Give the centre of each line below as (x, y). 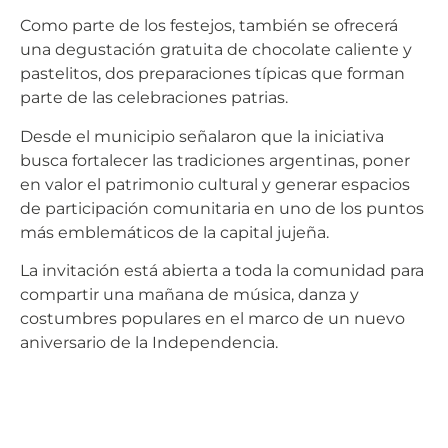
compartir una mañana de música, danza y (189, 294)
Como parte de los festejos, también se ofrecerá (209, 26)
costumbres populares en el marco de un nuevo (212, 318)
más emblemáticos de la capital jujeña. (174, 232)
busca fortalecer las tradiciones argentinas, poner (215, 160)
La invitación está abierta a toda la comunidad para (222, 270)
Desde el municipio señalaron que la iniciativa (202, 136)
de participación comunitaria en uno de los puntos (222, 208)
